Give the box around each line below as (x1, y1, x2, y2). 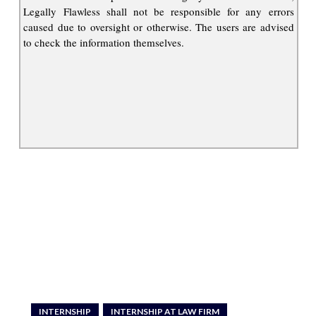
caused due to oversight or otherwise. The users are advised (23, 19, 294, 34)
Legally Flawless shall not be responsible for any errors (23, 4, 294, 18)
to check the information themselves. (23, 35, 185, 49)
